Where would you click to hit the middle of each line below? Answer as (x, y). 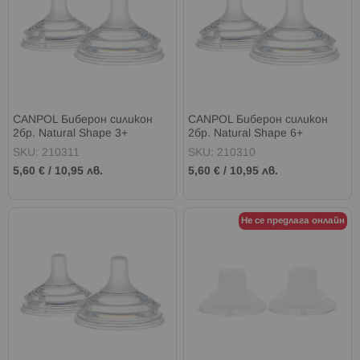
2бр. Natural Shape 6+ (246, 134)
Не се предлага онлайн (292, 221)
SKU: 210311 (46, 153)
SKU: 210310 (222, 153)
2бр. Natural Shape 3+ (70, 134)
